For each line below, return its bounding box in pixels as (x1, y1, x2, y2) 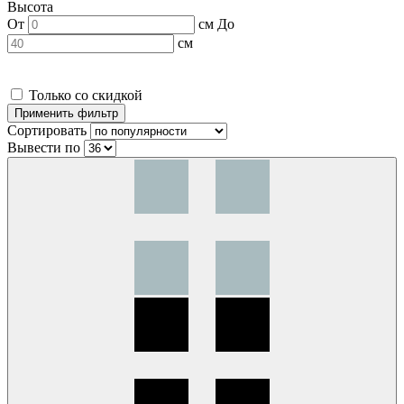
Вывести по (7, 140, 84, 156)
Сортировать (7, 123, 87, 139)
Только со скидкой (29, 87, 142, 104)
